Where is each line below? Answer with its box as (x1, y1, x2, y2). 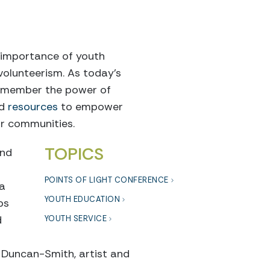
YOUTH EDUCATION (44, 194, 120, 204)
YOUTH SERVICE (44, 213, 107, 224)
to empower (58, 99, 123, 114)
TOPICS (44, 143, 104, 165)
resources (8, 99, 58, 114)
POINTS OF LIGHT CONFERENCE (44, 175, 169, 185)
